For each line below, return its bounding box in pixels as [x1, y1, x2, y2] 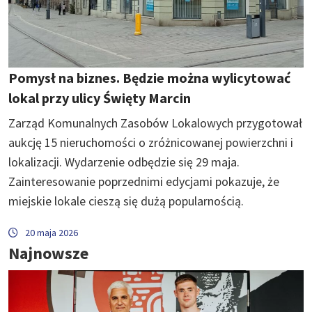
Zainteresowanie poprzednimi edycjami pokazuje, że [8, 173, 279, 189]
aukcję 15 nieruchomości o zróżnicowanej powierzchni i [8, 134, 293, 150]
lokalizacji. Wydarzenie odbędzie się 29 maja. [8, 153, 240, 170]
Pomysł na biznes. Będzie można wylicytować [8, 68, 290, 86]
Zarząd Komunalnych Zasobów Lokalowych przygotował [8, 114, 302, 131]
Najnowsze [8, 242, 88, 264]
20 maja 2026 [25, 226, 78, 239]
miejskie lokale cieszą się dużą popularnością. [8, 192, 244, 209]
